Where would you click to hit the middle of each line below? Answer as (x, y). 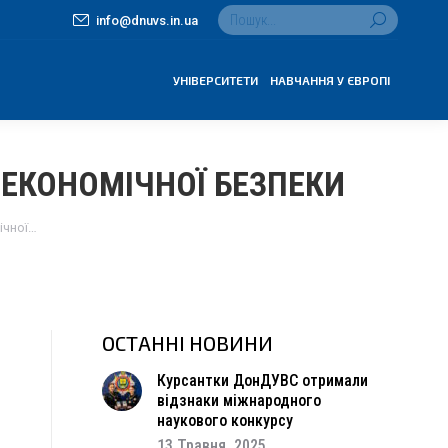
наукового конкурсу (225, 420)
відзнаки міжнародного (239, 400)
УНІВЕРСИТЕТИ (215, 80)
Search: (240, 13)
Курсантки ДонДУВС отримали (262, 380)
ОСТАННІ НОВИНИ (187, 343)
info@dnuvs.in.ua (147, 20)
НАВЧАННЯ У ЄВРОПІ (330, 80)
